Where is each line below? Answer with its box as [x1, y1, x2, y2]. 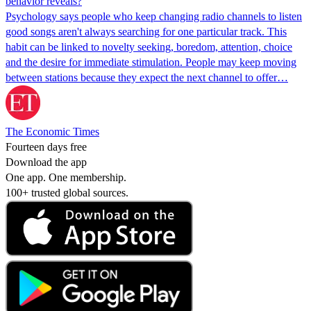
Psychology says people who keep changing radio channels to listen [6, 10, 302, 22]
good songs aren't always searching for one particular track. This [6, 25, 287, 37]
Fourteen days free [6, 140, 87, 153]
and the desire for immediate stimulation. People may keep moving [6, 56, 296, 68]
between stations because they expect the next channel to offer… [6, 71, 288, 83]
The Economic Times [6, 125, 99, 137]
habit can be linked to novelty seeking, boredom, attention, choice [6, 40, 292, 53]
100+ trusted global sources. [6, 186, 128, 199]
